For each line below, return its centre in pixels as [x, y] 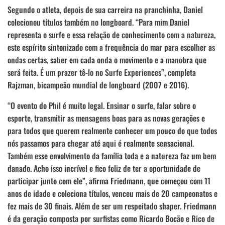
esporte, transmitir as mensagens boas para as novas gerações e [106, 118]
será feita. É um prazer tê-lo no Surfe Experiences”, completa [102, 72]
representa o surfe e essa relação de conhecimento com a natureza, [111, 34]
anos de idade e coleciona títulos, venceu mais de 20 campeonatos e [113, 193]
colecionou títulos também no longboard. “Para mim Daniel [98, 22]
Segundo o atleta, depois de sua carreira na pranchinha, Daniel [105, 9]
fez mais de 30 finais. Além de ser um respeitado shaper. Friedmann [112, 206]
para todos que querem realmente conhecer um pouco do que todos [112, 130]
